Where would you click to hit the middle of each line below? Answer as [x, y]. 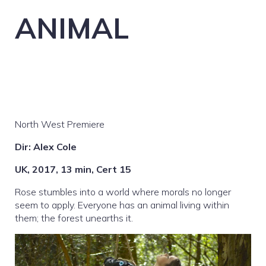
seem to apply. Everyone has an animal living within [122, 205]
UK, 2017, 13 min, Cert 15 [73, 169]
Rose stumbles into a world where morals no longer [123, 191]
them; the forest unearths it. [74, 218]
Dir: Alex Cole [46, 146]
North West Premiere [60, 124]
